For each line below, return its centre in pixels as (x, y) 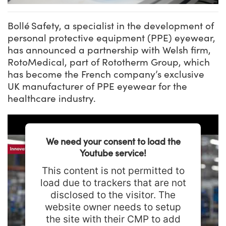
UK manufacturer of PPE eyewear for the (97, 86)
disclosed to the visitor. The (113, 195)
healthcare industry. (53, 98)
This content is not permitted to (113, 171)
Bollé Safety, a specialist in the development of (111, 25)
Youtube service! (113, 153)
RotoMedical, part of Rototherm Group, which (109, 62)
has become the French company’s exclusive (106, 74)
